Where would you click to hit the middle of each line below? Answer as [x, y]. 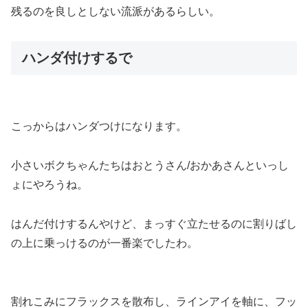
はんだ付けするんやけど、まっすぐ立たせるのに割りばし [154, 223]
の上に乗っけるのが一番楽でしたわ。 [104, 243]
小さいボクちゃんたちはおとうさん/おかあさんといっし [150, 165]
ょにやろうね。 [49, 184]
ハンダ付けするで [77, 57]
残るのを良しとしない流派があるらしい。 [115, 12]
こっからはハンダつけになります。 [99, 126]
